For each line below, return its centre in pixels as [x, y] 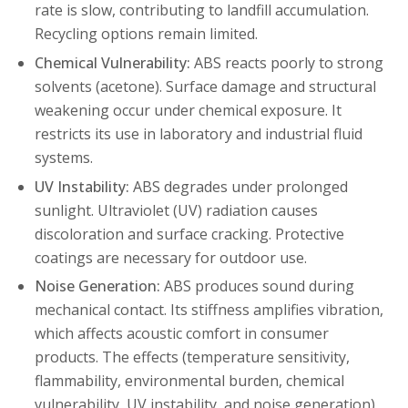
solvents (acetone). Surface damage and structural [205, 87]
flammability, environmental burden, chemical [189, 381]
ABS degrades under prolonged [238, 186]
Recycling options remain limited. [146, 34]
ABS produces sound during [257, 286]
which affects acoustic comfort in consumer [181, 334]
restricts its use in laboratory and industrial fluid [198, 134]
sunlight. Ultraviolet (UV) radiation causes [176, 210]
